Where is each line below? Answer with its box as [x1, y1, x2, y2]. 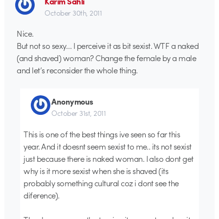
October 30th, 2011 [44, 7, 102, 18]
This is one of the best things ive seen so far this [23, 128, 180, 140]
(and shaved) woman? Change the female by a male [17, 52, 197, 64]
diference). [23, 189, 62, 201]
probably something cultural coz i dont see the [23, 176, 179, 189]
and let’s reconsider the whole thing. [17, 64, 138, 76]
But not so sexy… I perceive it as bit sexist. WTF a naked [17, 40, 199, 52]
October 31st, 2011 [51, 108, 106, 119]
